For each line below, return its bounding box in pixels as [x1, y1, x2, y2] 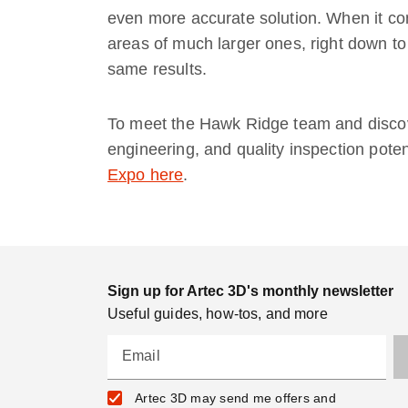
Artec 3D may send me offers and [135, 390, 336, 405]
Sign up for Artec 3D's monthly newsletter [107, 282, 393, 299]
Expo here [107, 165, 184, 184]
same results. [107, 59, 207, 78]
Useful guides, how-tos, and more [107, 305, 328, 321]
